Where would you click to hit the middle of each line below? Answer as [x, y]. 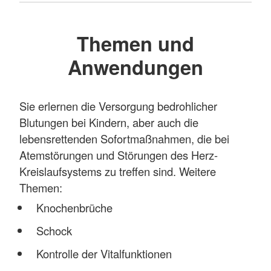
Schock [54, 230]
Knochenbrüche [74, 207]
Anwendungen [135, 67]
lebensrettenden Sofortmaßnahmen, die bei [124, 139]
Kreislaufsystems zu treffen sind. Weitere [118, 171]
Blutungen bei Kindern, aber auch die [109, 122]
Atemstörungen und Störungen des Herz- [119, 155]
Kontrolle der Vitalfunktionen [104, 253]
